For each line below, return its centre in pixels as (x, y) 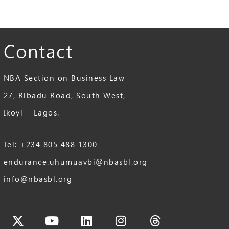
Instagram (149, 209)
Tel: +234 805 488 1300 (50, 145)
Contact (38, 51)
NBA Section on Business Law (64, 78)
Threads (177, 209)
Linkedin (110, 209)
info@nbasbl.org (38, 179)
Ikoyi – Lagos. (31, 113)
